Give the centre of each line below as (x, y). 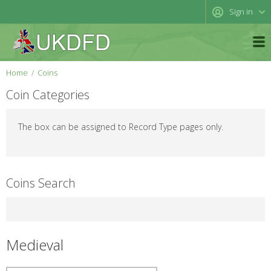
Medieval (35, 245)
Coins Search (41, 183)
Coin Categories (48, 95)
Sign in (241, 11)
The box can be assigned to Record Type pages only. (121, 127)
